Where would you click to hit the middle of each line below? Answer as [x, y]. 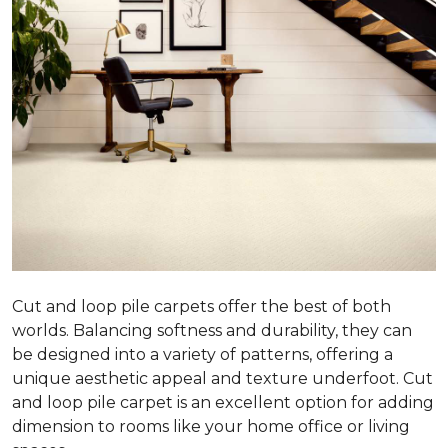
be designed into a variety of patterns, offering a [202, 354]
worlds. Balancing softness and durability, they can [212, 330]
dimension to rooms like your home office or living [211, 426]
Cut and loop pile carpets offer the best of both [201, 306]
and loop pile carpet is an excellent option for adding [223, 402]
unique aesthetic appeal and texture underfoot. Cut [222, 378]
